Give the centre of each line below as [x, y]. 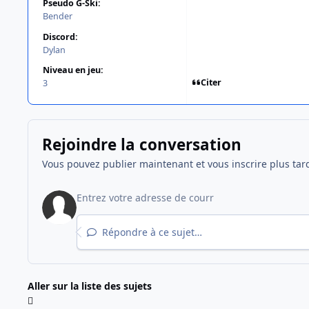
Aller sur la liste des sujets [90, 286]
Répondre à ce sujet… [150, 232]
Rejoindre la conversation [141, 145]
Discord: [60, 37]
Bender [58, 17]
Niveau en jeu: [73, 70]
